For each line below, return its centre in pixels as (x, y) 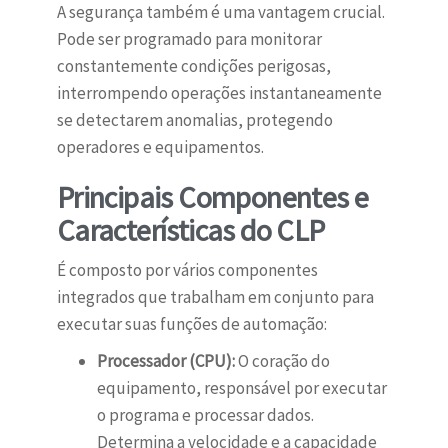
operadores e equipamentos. (160, 147)
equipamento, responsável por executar (241, 388)
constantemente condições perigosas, (193, 66)
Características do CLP (190, 230)
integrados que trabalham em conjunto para (215, 297)
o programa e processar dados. (205, 415)
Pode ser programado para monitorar (189, 39)
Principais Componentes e (212, 197)
